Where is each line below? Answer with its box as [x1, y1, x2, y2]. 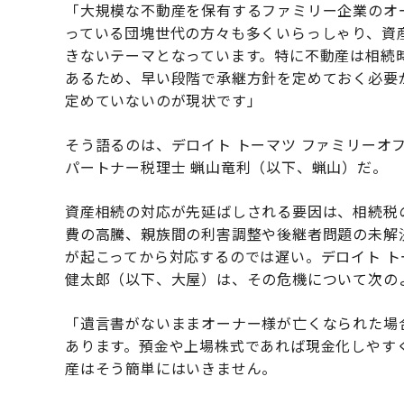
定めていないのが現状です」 [65, 89, 262, 112]
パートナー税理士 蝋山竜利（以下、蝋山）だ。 [65, 156, 388, 179]
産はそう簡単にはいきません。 [65, 357, 278, 380]
